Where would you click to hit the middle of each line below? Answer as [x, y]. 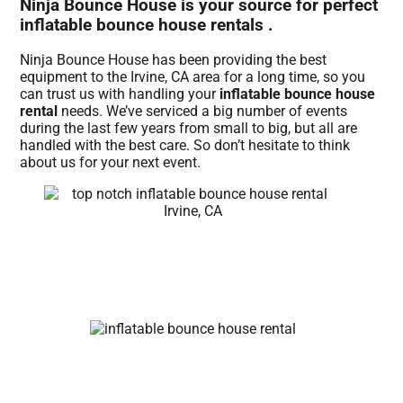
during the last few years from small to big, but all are [189, 129]
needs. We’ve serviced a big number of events [203, 112]
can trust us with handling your [120, 94]
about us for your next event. [111, 163]
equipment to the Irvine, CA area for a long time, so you [193, 77]
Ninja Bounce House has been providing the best [174, 60]
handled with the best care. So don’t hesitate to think [185, 146]
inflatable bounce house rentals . [147, 25]
